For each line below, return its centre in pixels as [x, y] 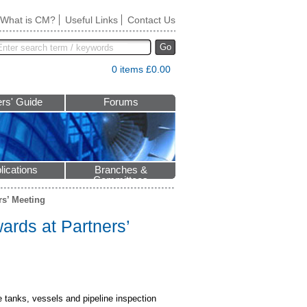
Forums [121, 102]
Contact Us [151, 20]
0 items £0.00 [141, 69]
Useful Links [91, 20]
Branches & [121, 170]
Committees [121, 180]
